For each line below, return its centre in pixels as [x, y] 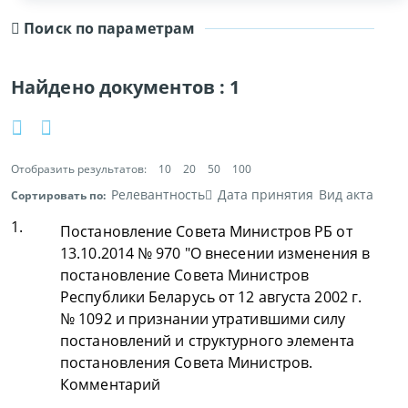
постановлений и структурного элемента [207, 341]
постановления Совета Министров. [187, 362]
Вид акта [346, 194]
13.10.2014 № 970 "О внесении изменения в [215, 253]
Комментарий [111, 384]
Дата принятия [265, 194]
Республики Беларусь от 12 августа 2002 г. [211, 297]
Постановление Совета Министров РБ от [206, 231]
